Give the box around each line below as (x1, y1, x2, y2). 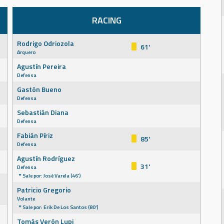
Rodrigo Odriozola (17, 38, 74, 48)
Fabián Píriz (17, 130, 53, 140)
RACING (91, 13, 121, 27)
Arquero (17, 48, 35, 56)
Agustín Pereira (17, 61, 66, 71)
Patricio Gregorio (17, 184, 71, 195)
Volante (17, 194, 35, 202)
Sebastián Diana (17, 107, 68, 117)
